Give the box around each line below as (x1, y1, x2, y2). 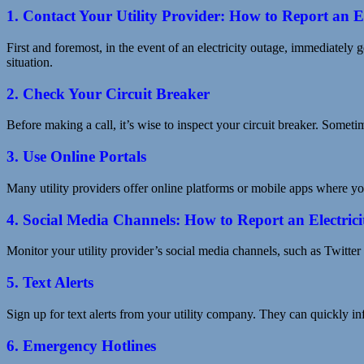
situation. (6, 55, 53, 70)
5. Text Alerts (6, 274, 93, 292)
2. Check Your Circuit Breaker (6, 84, 210, 102)
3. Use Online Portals (6, 148, 146, 166)
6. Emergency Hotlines (6, 336, 156, 354)
